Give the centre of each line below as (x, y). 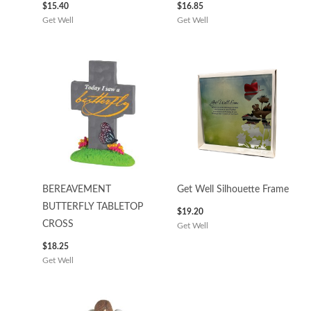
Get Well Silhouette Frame (233, 190)
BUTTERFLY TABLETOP (93, 207)
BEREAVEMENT (77, 190)
